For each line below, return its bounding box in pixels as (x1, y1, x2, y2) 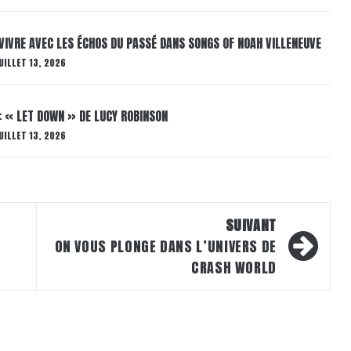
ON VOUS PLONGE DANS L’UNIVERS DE (54, 235, 277, 257)
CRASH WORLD (190, 256, 277, 278)
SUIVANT (225, 214, 277, 236)
